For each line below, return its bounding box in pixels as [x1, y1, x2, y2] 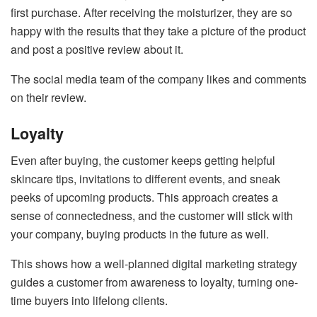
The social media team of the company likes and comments [11, 70, 306, 87]
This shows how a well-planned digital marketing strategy [11, 255, 297, 272]
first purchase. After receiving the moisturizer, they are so [11, 4, 292, 21]
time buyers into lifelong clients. [11, 292, 168, 309]
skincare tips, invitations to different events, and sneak [11, 171, 280, 188]
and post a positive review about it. [11, 40, 183, 57]
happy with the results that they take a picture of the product [11, 22, 306, 39]
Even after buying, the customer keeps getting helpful [11, 152, 275, 169]
